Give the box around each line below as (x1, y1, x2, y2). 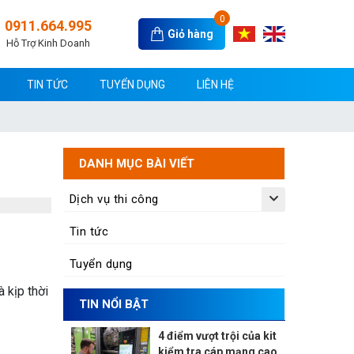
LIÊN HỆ (197, 77, 234, 91)
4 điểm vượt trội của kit (157, 329, 277, 342)
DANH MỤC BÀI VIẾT (78, 156, 194, 171)
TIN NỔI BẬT (78, 296, 149, 311)
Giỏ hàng (168, 27, 213, 40)
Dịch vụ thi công (69, 191, 159, 206)
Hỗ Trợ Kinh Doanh (6, 36, 91, 49)
